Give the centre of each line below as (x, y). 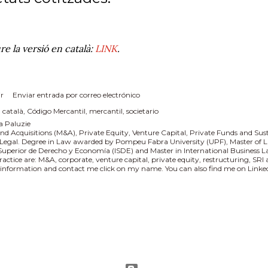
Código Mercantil (56, 111)
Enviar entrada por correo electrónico (76, 95)
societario (142, 111)
